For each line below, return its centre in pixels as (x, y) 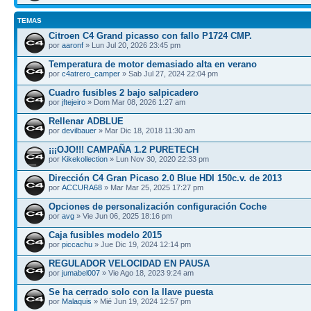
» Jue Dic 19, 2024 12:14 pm (142, 244)
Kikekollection (85, 159)
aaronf (73, 45)
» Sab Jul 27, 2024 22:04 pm (169, 73)
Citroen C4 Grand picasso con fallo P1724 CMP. (150, 35)
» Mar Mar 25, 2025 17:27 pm (153, 187)
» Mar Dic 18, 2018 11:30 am (146, 130)
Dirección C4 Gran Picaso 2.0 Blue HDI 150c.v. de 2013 (165, 178)
